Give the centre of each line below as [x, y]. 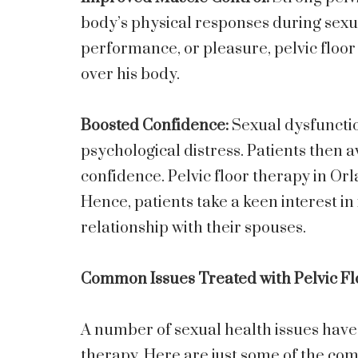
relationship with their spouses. [193, 228]
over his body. [130, 74]
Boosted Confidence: [155, 125]
